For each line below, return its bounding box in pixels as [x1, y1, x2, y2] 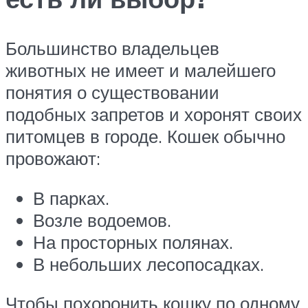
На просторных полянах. [33, 230, 233, 253]
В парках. [33, 186, 109, 209]
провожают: [5, 147, 100, 170]
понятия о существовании [5, 81, 219, 104]
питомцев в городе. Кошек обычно [5, 125, 285, 148]
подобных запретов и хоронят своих [5, 103, 302, 126]
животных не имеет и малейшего [5, 59, 276, 82]
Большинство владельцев [5, 37, 219, 60]
